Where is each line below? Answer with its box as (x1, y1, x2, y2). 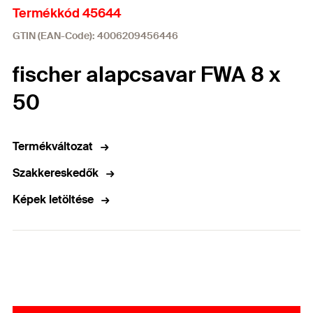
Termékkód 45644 (13, 5, 121, 22)
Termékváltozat (13, 139, 93, 154)
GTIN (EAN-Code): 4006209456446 (13, 29, 178, 42)
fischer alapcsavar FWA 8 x (13, 61, 280, 88)
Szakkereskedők (13, 166, 99, 180)
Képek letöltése (13, 192, 94, 207)
